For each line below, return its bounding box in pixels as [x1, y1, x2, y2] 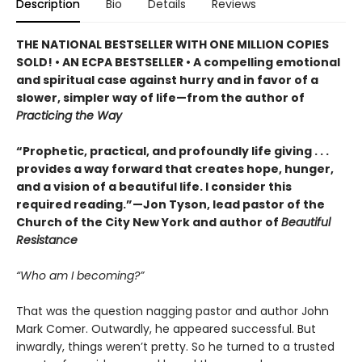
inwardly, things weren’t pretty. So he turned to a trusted [16, 338, 335, 355]
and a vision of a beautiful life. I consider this [16, 178, 292, 195]
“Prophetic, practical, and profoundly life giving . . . [16, 142, 329, 159]
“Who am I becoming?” [16, 267, 144, 284]
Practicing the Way [16, 107, 122, 124]
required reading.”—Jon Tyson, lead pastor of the [16, 196, 325, 213]
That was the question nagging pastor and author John [16, 302, 329, 319]
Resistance [16, 231, 78, 248]
